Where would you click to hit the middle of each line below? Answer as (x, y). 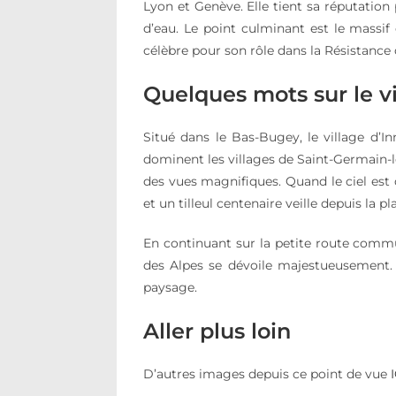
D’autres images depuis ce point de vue (267, 374)
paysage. (170, 287)
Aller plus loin (217, 331)
